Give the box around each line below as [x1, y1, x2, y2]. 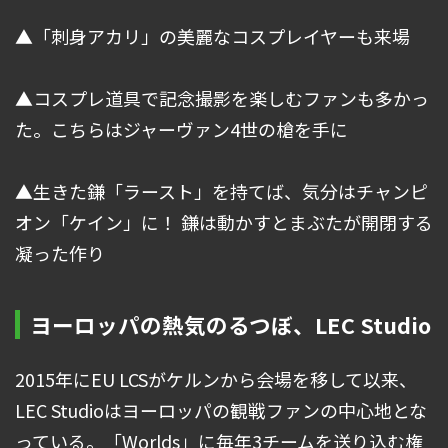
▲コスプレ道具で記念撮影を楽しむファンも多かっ [15, 85, 429, 112]
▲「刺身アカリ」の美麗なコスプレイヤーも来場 [15, 23, 410, 50]
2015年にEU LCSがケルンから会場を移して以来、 [15, 366, 417, 393]
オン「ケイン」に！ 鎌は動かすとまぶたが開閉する [15, 209, 433, 236]
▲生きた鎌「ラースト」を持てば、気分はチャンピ [15, 178, 428, 205]
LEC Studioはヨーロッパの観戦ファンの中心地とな [15, 397, 427, 424]
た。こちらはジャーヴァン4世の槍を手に [15, 116, 348, 143]
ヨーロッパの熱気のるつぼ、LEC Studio [30, 309, 431, 341]
